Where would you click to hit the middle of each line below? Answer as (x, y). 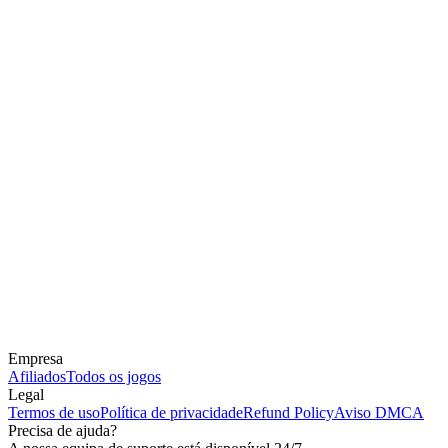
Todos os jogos (113, 377)
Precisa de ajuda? (62, 431)
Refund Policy (288, 413)
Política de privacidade (171, 413)
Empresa (35, 359)
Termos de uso (54, 413)
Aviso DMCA (379, 413)
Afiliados (37, 377)
